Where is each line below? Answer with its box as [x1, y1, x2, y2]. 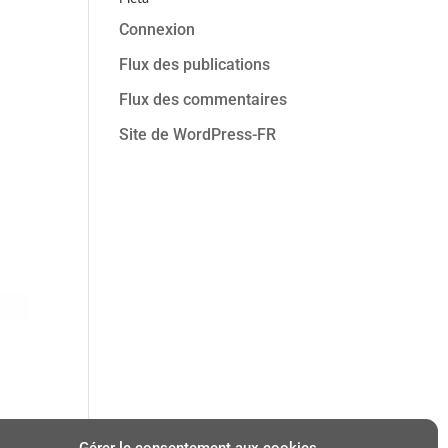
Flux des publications [119, 55, 271, 74]
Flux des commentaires [119, 90, 288, 109]
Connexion [119, 20, 196, 39]
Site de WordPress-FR [119, 125, 277, 144]
